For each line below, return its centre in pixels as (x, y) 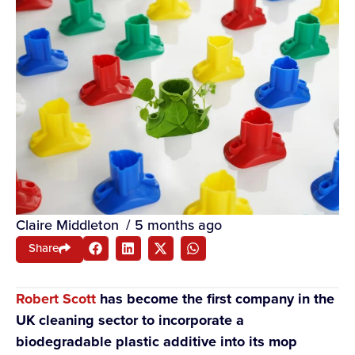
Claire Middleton (67, 225)
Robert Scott (56, 298)
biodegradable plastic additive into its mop (157, 341)
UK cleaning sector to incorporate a (130, 320)
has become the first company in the (215, 298)
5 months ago (178, 225)
